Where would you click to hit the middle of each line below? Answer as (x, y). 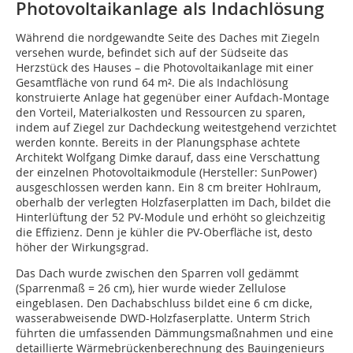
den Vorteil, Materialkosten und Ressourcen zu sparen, (160, 113)
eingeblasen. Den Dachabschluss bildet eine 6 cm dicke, (164, 303)
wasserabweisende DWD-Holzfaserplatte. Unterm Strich (163, 318)
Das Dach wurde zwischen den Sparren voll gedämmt (157, 273)
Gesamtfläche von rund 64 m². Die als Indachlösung (152, 83)
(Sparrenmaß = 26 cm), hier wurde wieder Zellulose (151, 288)
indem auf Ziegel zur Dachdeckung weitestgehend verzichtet (176, 128)
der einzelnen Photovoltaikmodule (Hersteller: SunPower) (166, 173)
